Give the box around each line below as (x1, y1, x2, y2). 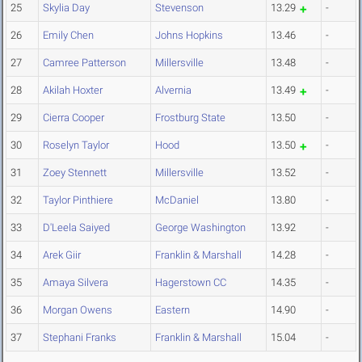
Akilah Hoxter (43, 84, 103, 97)
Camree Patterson (43, 57, 126, 69)
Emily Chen (43, 29, 94, 42)
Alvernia (155, 84, 192, 97)
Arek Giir (43, 249, 81, 262)
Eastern (155, 304, 190, 317)
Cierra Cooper (43, 112, 104, 124)
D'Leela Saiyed (43, 221, 110, 234)
